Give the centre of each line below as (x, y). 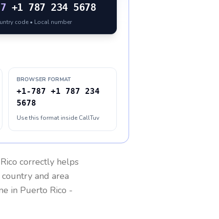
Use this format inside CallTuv (58, 118)
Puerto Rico (43, 190)
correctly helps (48, 162)
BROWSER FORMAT (44, 79)
